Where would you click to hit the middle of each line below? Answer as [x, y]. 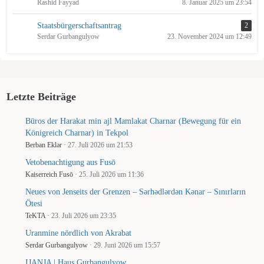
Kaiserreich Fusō [49, 174]
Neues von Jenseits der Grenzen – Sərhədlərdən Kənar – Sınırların [136, 192]
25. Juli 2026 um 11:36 [111, 174]
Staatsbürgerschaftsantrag [79, 26]
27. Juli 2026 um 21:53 [100, 145]
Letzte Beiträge [41, 97]
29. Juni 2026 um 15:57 [127, 245]
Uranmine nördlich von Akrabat [78, 233]
